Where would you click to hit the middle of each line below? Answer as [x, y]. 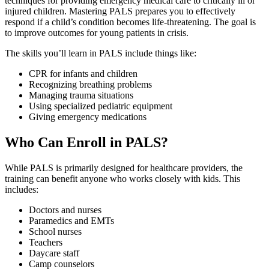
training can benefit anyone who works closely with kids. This [122, 178]
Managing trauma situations [81, 95]
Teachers [46, 242]
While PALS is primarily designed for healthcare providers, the [124, 168]
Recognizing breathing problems [90, 84]
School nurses [55, 231]
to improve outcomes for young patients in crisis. [97, 32]
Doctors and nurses [65, 210]
